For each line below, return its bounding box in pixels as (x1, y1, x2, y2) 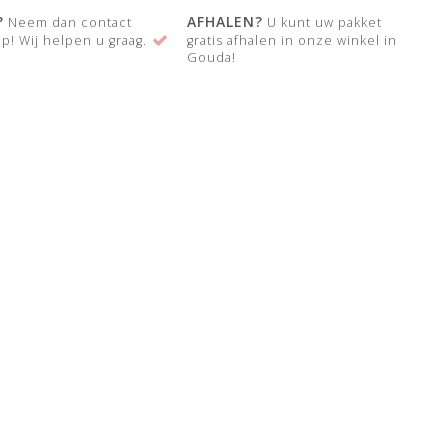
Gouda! (187, 49, 237, 66)
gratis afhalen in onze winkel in (187, 32, 398, 49)
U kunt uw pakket (263, 14, 383, 31)
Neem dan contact (3, 14, 132, 31)
